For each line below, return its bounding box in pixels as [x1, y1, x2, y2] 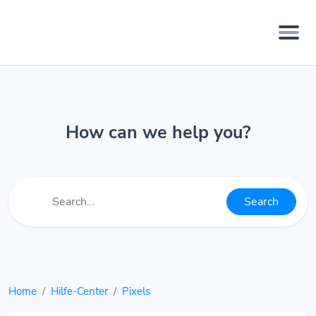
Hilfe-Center [51, 284, 108, 298]
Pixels [122, 284, 150, 298]
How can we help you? [66, 120, 250, 145]
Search [244, 194, 279, 209]
